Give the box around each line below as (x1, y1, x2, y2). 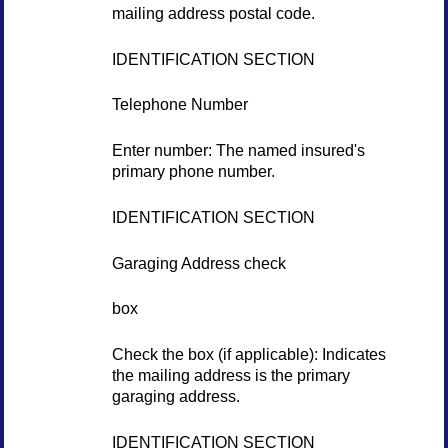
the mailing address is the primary (111, 366, 350, 385)
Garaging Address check (111, 253, 286, 272)
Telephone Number (111, 95, 248, 114)
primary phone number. (111, 162, 275, 181)
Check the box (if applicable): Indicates (111, 345, 386, 364)
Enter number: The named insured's (111, 141, 365, 160)
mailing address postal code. (111, 3, 315, 22)
